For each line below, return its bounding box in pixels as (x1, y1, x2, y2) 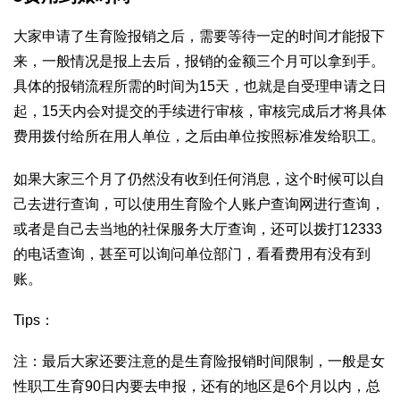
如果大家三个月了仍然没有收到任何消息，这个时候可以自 (13, 171, 385, 187)
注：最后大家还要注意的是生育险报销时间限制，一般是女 (13, 354, 385, 370)
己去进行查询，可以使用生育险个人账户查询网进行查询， (13, 196, 385, 212)
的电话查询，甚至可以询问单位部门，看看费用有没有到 (13, 246, 371, 262)
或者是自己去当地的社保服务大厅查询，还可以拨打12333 (13, 221, 382, 237)
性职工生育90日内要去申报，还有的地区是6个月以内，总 (13, 379, 380, 395)
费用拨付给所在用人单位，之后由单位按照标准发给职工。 (13, 129, 385, 145)
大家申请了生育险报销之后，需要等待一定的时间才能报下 (13, 29, 385, 45)
